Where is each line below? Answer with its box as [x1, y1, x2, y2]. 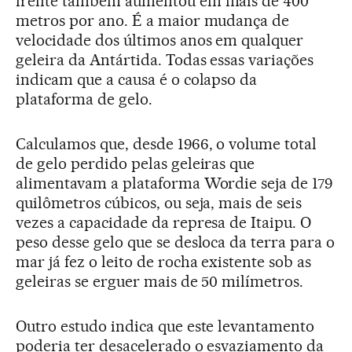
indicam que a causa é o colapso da [16, 70, 258, 90]
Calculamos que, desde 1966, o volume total [16, 134, 317, 154]
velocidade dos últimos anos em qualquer [16, 31, 304, 50]
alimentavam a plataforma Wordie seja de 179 [16, 174, 333, 193]
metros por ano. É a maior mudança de [16, 11, 290, 31]
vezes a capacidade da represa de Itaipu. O [16, 213, 312, 233]
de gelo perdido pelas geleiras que [16, 154, 255, 174]
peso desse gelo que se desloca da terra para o [16, 233, 335, 252]
